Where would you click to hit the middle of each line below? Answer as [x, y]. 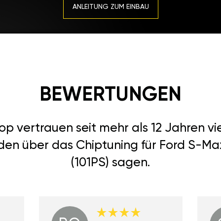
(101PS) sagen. [110, 163]
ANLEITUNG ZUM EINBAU [110, 7]
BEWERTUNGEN [110, 95]
